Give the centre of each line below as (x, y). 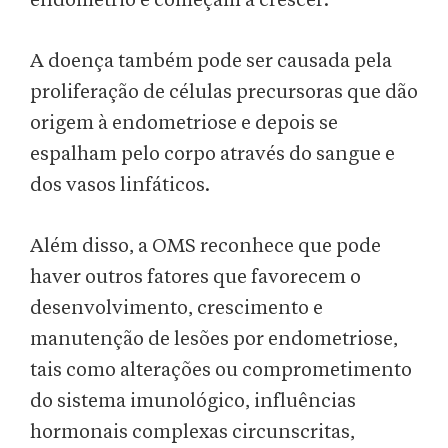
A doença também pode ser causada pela (211, 61)
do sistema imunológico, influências (193, 401)
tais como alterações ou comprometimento (221, 370)
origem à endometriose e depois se (184, 123)
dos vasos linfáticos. (120, 185)
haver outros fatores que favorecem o (195, 277)
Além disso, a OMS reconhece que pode (205, 246)
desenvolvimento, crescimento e (176, 308)
